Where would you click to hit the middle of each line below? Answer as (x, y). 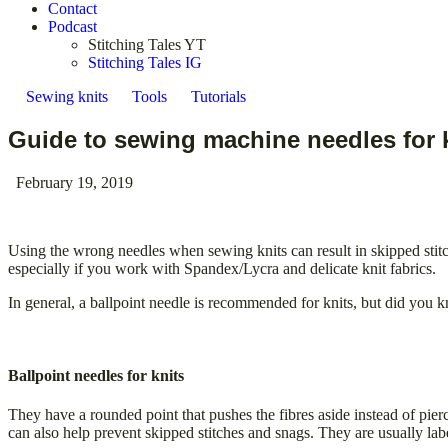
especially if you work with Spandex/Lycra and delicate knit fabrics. (222, 268)
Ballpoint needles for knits (96, 376)
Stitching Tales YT (147, 44)
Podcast (72, 26)
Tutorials (218, 96)
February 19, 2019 (74, 182)
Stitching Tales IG (145, 62)
